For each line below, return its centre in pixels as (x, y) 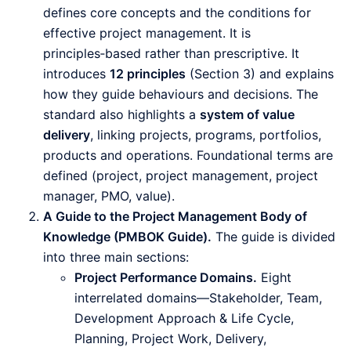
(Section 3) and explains (260, 74)
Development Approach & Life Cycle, (184, 318)
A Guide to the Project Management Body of (175, 217)
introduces (76, 74)
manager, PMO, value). (109, 196)
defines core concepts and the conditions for (177, 13)
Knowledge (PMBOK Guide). (127, 237)
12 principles (148, 74)
